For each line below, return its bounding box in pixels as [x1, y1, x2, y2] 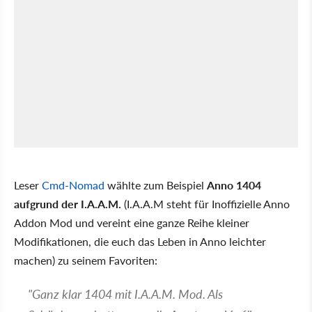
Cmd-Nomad [42, 176, 104, 193]
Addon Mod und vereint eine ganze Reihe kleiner [14, 214, 249, 231]
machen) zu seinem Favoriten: [14, 251, 157, 268]
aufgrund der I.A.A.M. [14, 195, 121, 212]
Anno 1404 [207, 176, 261, 193]
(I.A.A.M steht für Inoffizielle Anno [121, 195, 290, 212]
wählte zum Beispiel [104, 176, 207, 193]
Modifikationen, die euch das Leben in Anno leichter [14, 233, 266, 249]
